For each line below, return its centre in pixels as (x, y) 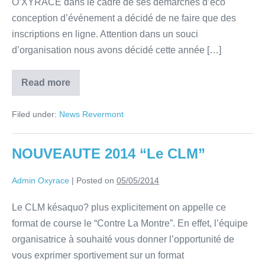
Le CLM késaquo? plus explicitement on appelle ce (119, 208)
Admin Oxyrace (41, 181)
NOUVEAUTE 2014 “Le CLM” (109, 154)
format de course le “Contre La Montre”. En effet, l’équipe (130, 224)
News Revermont (91, 114)
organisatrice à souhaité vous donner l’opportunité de (123, 240)
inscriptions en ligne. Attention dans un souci (105, 34)
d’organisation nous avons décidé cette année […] (117, 50)
